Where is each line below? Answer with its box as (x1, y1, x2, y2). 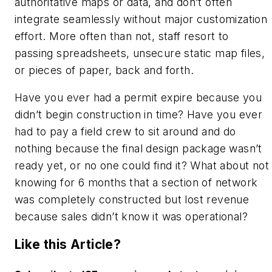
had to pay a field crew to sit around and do (15, 125, 236, 138)
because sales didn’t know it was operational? (15, 210, 248, 223)
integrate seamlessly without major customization (15, 12, 268, 25)
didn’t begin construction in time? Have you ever (15, 108, 263, 121)
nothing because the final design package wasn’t (15, 142, 262, 155)
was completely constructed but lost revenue (15, 193, 250, 206)
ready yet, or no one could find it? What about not (15, 159, 269, 172)
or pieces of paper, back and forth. (15, 63, 194, 76)
